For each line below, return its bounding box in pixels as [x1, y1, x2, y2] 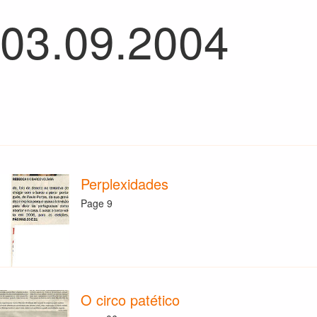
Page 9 [81, 195, 113, 210]
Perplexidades [81, 173, 169, 195]
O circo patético [81, 289, 180, 310]
